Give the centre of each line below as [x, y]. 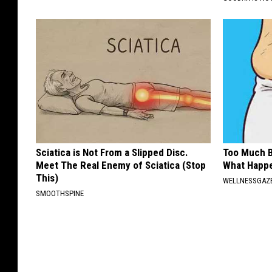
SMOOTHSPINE [60, 194]
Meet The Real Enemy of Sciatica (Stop [121, 165]
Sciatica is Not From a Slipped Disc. [112, 153]
